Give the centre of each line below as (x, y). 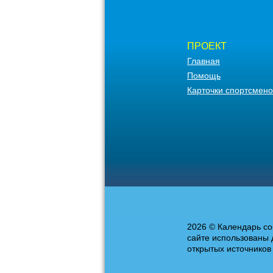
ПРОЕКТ (207, 46)
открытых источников (229, 249)
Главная (204, 61)
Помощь (204, 76)
